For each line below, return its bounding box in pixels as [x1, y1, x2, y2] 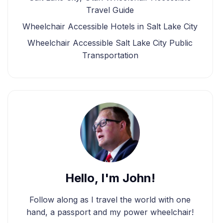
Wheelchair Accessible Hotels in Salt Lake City [22, 21, 198, 31]
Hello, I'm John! [65, 171, 155, 185]
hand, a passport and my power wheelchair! [26, 207, 194, 217]
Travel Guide [86, 5, 134, 15]
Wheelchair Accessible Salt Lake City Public [27, 38, 193, 48]
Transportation [82, 50, 138, 60]
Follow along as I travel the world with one [29, 195, 191, 205]
